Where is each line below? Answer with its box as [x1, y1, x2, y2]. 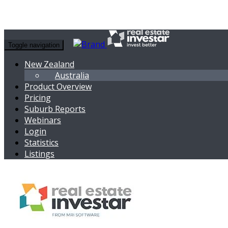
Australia [55, 70, 89, 81]
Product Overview [24, 81, 92, 92]
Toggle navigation [8, 41, 60, 49]
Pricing [24, 92, 51, 103]
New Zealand [24, 59, 74, 70]
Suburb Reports [24, 103, 85, 115]
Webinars [24, 115, 61, 126]
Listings [24, 148, 54, 159]
